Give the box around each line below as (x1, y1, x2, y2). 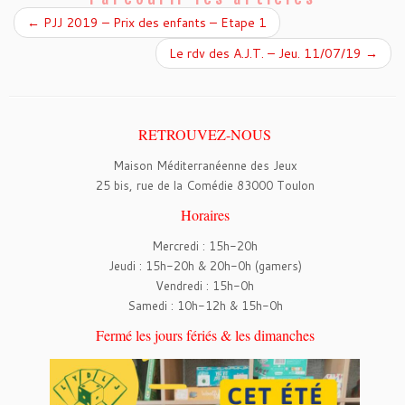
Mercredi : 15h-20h (152, 238, 258, 255)
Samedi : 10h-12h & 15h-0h (127, 297, 283, 315)
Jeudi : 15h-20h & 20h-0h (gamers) (108, 258, 302, 275)
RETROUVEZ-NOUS (138, 125, 271, 145)
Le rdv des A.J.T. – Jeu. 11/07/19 (169, 44, 365, 63)
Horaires (180, 205, 230, 225)
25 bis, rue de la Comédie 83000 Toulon (95, 177, 315, 194)
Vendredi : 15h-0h (155, 278, 254, 295)
